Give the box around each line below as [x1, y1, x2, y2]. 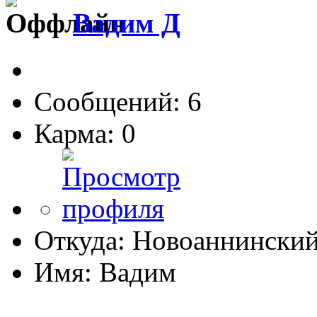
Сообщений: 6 [34, 86, 202, 117]
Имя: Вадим [34, 256, 176, 287]
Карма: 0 [34, 117, 136, 149]
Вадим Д [73, 7, 180, 38]
